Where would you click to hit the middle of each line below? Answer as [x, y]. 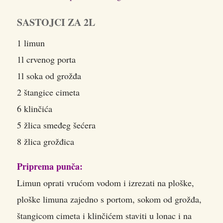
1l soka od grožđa [49, 75]
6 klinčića [35, 108]
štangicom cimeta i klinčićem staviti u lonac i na [104, 215]
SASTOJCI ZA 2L [56, 22]
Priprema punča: [50, 166]
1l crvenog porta [46, 59]
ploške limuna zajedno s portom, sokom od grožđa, [109, 199]
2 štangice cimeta [48, 92]
